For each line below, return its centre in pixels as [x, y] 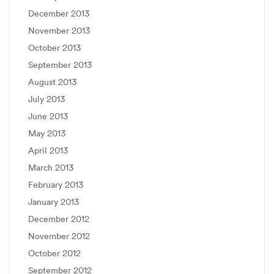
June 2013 [48, 116]
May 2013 [47, 133]
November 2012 [59, 236]
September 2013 [60, 65]
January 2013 [54, 202]
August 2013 [52, 82]
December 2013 [59, 13]
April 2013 [48, 150]
